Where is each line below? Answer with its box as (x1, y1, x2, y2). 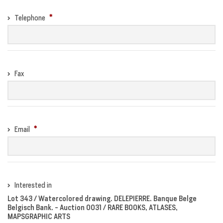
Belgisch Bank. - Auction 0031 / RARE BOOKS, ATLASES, (7, 203, 178, 212)
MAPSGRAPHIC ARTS (7, 212, 70, 221)
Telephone (14, 13, 47, 22)
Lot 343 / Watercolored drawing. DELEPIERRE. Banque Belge (7, 194, 197, 203)
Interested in (14, 180, 52, 189)
